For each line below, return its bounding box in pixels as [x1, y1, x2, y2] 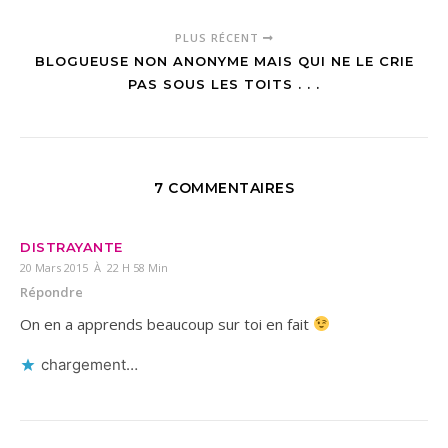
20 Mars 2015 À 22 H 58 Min [20, 259, 168, 275]
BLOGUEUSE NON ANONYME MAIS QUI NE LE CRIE [34, 52, 414, 69]
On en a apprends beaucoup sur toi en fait [20, 313, 313, 334]
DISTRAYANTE [20, 238, 123, 255]
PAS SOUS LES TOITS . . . [128, 75, 320, 92]
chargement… [41, 354, 138, 374]
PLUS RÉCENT [174, 29, 263, 45]
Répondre [20, 282, 83, 301]
